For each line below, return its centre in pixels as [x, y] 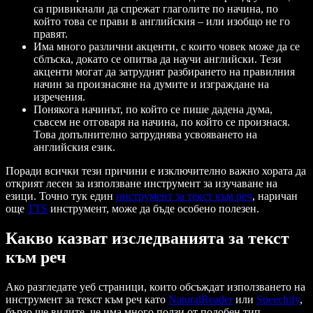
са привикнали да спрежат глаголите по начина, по [156, 9]
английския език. [74, 147]
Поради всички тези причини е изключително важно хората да [156, 171]
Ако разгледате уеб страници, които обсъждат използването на [155, 287]
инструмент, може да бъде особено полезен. [153, 209]
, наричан [275, 196]
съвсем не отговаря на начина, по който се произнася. [162, 122]
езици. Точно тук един [61, 196]
